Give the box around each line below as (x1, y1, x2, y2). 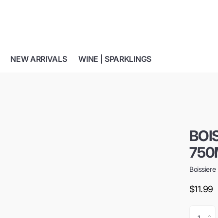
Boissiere (189, 164, 216, 173)
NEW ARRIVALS (10, 54, 67, 64)
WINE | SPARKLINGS (78, 54, 151, 64)
